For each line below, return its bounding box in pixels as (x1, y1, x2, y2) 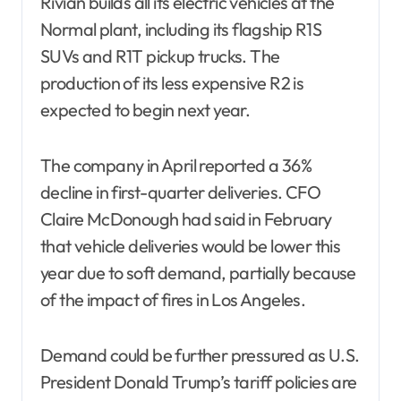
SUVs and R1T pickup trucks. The (40, 45, 280, 68)
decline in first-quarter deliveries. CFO (40, 181, 320, 204)
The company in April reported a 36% (40, 154, 311, 177)
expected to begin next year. (40, 98, 251, 122)
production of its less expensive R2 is (40, 72, 304, 95)
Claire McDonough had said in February (40, 208, 332, 231)
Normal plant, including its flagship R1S (40, 18, 321, 41)
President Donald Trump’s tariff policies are (40, 371, 357, 394)
